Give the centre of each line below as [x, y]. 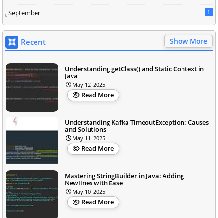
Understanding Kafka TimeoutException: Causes [137, 122]
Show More [189, 41]
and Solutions [85, 129]
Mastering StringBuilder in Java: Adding [124, 175]
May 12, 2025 [89, 84]
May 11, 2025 [89, 138]
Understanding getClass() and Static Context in [134, 68]
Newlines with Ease [94, 183]
